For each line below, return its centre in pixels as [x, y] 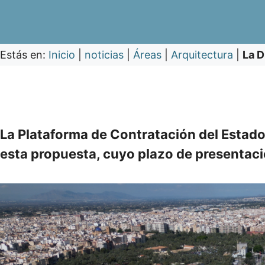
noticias [104, 55]
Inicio [62, 55]
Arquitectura [202, 55]
